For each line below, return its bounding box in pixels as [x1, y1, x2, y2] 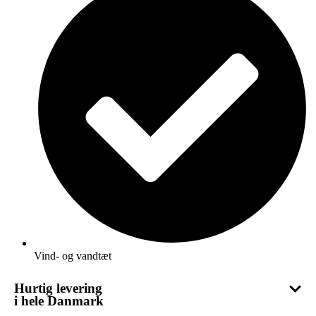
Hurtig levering [14, 281, 102, 296]
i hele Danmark [14, 293, 104, 308]
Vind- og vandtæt [34, 250, 111, 262]
